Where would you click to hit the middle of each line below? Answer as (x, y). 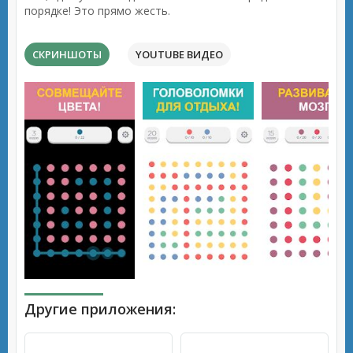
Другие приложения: (100, 309)
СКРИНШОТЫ (67, 54)
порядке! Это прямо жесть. (97, 11)
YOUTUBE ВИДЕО (179, 54)
